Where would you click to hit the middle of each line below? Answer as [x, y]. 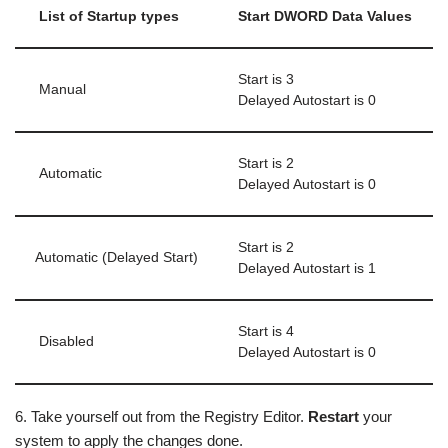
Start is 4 [266, 331]
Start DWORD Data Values [325, 16]
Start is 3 [266, 79]
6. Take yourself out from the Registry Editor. [161, 416]
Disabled [64, 341]
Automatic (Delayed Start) [116, 257]
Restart [333, 416]
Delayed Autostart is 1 [307, 268]
